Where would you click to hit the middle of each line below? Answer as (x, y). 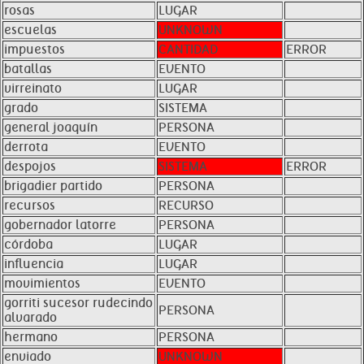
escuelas (30, 30)
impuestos (35, 50)
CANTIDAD (188, 50)
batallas (28, 69)
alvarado (30, 318)
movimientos (42, 284)
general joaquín (51, 128)
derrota (26, 147)
